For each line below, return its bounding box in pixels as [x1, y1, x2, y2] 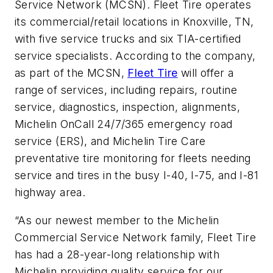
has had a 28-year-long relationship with [15, 247, 219, 261]
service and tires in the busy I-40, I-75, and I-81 [15, 169, 258, 182]
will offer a [177, 66, 234, 80]
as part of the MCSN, [15, 66, 128, 80]
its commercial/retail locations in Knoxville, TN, [15, 15, 254, 29]
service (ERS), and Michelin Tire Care [15, 135, 206, 148]
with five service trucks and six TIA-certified [15, 32, 241, 46]
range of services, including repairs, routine [15, 83, 237, 97]
